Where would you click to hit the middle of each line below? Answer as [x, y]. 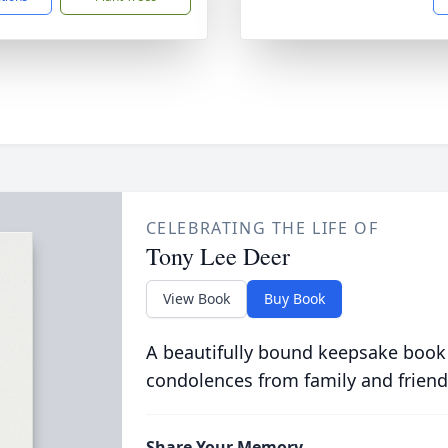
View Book [196, 298]
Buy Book [294, 298]
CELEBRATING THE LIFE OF [262, 228]
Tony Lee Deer [217, 256]
